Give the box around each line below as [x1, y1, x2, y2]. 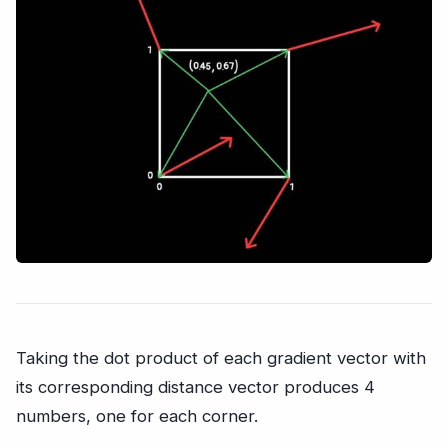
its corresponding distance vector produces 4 [16, 377, 375, 398]
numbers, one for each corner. [16, 406, 258, 427]
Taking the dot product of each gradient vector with [16, 348, 426, 369]
